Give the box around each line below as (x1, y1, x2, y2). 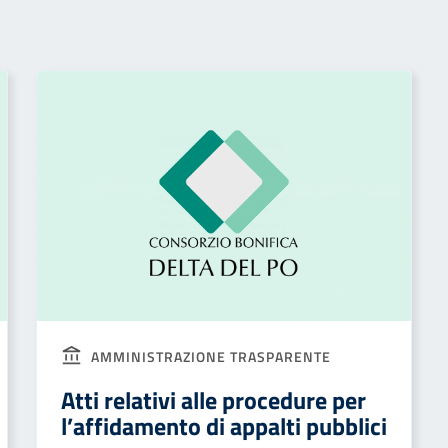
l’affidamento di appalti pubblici (61, 408, 387, 444)
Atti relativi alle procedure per (61, 382, 366, 418)
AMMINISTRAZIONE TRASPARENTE (87, 346, 331, 367)
